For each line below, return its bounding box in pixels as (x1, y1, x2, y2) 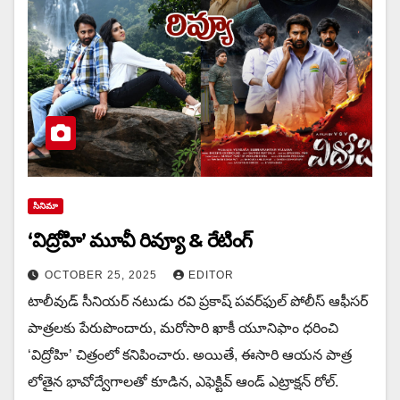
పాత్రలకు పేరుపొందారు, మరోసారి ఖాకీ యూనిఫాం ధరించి (28, 320, 338, 336)
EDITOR (188, 268, 234, 281)
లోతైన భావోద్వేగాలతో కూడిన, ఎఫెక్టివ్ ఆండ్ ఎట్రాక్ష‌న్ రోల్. (28, 373, 338, 389)
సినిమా (33, 200, 58, 211)
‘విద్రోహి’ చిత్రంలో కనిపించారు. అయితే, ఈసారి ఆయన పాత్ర (28, 346, 352, 362)
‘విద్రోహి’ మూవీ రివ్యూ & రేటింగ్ (28, 228, 253, 253)
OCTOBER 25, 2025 (45, 268, 161, 281)
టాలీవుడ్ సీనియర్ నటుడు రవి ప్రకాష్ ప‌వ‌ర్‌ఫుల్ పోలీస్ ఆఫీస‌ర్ (28, 293, 368, 309)
